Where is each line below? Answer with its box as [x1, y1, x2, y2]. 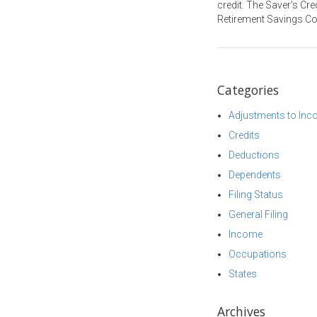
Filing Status [229, 189, 283, 200]
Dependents [229, 169, 281, 180]
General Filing [229, 209, 288, 220]
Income [229, 229, 263, 240]
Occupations [229, 248, 287, 260]
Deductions [229, 149, 279, 161]
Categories [217, 81, 279, 98]
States [229, 268, 257, 279]
